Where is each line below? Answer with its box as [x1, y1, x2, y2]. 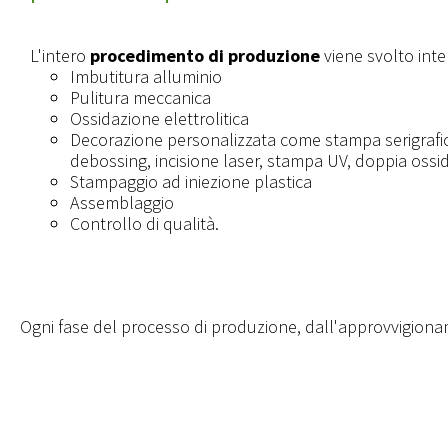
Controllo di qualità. [70, 212, 219, 236]
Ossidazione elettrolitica [70, 107, 249, 131]
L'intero [30, 44, 90, 68]
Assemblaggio [70, 191, 174, 215]
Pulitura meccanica [70, 86, 211, 110]
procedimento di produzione [90, 44, 320, 68]
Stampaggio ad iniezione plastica [70, 170, 312, 194]
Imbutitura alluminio [70, 65, 222, 89]
